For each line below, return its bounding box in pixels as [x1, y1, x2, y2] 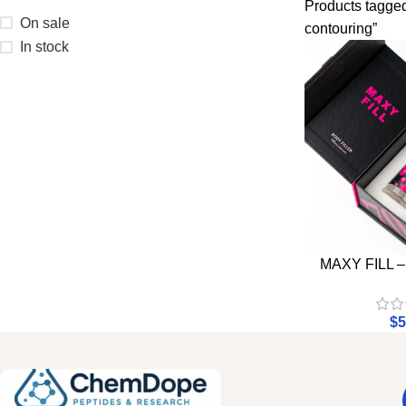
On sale [20, 14, 70, 31]
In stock [20, 39, 69, 54]
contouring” [304, 21, 377, 36]
